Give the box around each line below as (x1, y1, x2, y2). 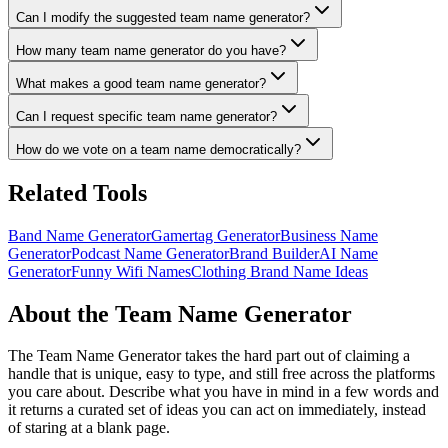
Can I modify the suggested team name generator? (16, 9, 310, 25)
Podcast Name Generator (71, 244, 229, 262)
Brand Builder (229, 244, 319, 262)
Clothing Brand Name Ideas (191, 262, 368, 280)
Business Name (280, 226, 378, 244)
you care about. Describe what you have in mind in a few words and (8, 383, 439, 401)
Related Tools (8, 179, 147, 206)
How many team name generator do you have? (16, 42, 286, 58)
